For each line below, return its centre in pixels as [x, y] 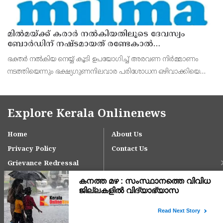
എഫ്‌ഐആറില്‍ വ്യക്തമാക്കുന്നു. [62, 84]
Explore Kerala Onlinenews [87, 114]
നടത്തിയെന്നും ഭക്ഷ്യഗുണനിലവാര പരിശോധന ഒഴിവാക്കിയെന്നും [111, 72]
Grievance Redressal [43, 164]
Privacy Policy [32, 149]
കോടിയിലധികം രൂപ [50, 54]
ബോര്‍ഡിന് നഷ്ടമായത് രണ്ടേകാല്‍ [80, 44]
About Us [127, 135]
